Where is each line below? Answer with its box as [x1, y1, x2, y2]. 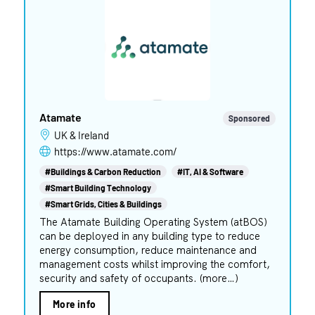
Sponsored [229, 112, 271, 123]
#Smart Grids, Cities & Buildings [44, 198, 162, 209]
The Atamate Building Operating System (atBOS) [39, 214, 267, 229]
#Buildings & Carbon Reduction [44, 166, 161, 176]
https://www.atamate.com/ [53, 144, 176, 157]
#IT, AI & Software [176, 166, 243, 176]
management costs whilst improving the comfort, [39, 257, 270, 271]
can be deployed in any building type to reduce [39, 229, 260, 243]
